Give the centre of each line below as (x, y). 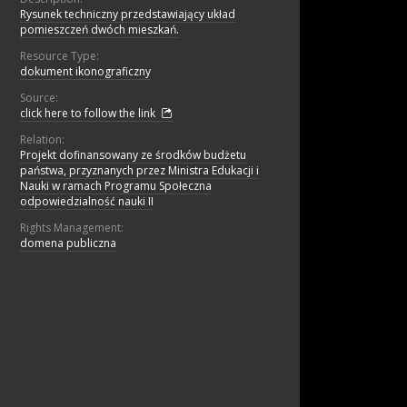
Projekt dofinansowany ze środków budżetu (133, 155)
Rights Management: (72, 228)
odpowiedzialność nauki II (87, 202)
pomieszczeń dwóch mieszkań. (99, 30)
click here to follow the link (89, 114)
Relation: (42, 140)
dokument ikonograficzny (85, 72)
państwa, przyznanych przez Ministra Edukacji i (139, 171)
